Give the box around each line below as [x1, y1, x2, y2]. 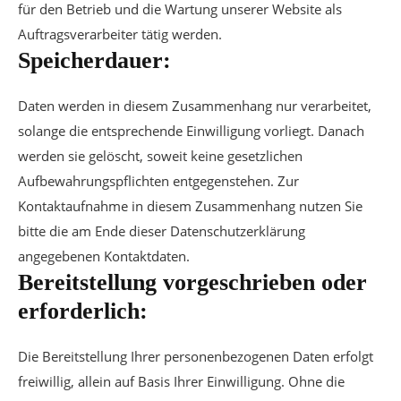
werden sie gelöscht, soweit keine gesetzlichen [18, 147, 303, 165]
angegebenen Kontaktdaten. [18, 247, 190, 265]
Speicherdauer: [18, 47, 171, 73]
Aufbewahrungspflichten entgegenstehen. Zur [18, 172, 299, 190]
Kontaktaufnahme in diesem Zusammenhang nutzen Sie [18, 197, 363, 215]
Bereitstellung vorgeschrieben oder [18, 269, 367, 295]
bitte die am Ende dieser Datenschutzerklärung [18, 222, 305, 240]
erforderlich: [18, 298, 148, 324]
